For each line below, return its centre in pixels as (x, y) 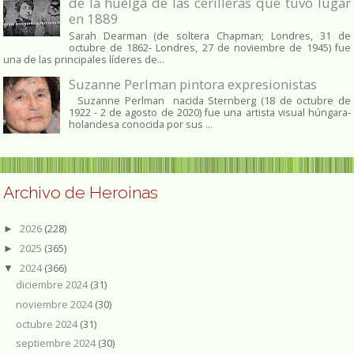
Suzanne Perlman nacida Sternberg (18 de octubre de (209, 100)
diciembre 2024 (53, 285)
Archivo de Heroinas (81, 193)
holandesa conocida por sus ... (140, 124)
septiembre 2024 (56, 343)
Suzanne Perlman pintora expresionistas (192, 84)
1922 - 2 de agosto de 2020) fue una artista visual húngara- (209, 112)
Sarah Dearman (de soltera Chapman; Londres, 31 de (209, 36)
